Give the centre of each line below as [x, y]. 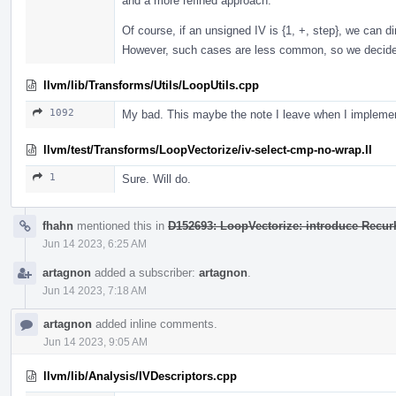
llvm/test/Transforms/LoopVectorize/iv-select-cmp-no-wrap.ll [208, 149]
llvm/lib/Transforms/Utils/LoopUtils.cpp [151, 85]
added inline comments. [155, 324]
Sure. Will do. [156, 179]
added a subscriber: [145, 272]
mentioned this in [121, 225]
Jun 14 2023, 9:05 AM [95, 342]
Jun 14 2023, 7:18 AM [95, 290]
